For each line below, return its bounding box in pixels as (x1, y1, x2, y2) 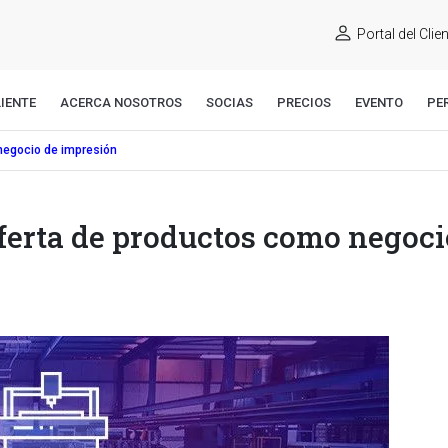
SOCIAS (206, 95, 253, 110)
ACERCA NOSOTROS (60, 95, 182, 110)
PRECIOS (277, 95, 331, 110)
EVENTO (355, 95, 403, 110)
